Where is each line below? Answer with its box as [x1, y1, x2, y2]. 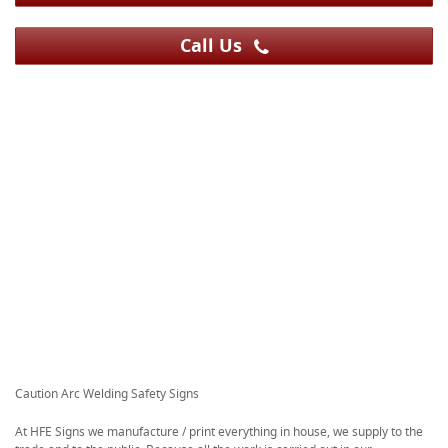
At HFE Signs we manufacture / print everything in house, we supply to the [15, 422, 423, 440]
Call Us [179, 32, 247, 58]
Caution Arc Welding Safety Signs [15, 384, 199, 402]
